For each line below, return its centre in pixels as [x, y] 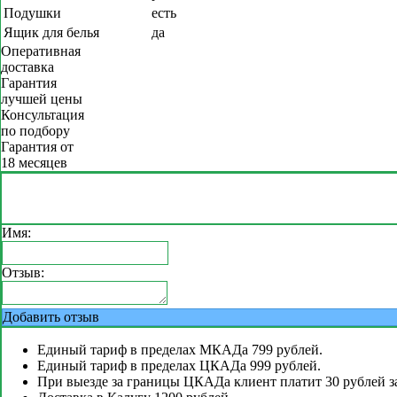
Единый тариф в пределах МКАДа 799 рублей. [180, 350]
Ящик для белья [51, 32]
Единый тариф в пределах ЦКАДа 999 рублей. [179, 366]
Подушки [32, 13]
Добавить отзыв [51, 317]
